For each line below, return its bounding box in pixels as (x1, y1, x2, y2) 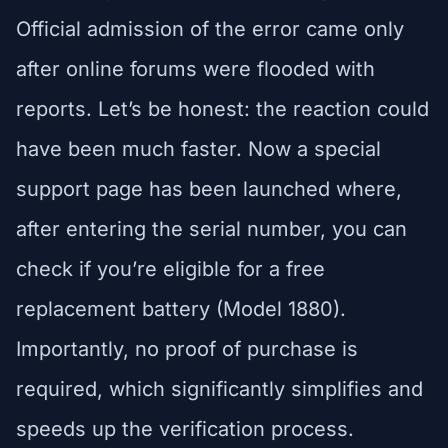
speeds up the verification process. (16, 416, 354, 441)
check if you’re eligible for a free (16, 256, 325, 281)
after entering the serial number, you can (16, 216, 407, 241)
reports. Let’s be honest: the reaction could (16, 96, 429, 121)
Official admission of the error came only (16, 16, 404, 41)
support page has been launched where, (16, 176, 402, 201)
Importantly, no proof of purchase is (16, 336, 358, 361)
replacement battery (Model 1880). (16, 296, 346, 321)
